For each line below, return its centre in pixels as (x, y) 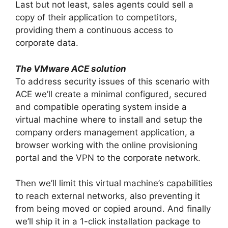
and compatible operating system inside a (101, 107)
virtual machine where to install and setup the (109, 119)
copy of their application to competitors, (96, 18)
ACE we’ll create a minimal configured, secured (111, 94)
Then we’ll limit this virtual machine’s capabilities (114, 183)
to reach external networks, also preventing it (108, 196)
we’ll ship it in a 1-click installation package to (108, 222)
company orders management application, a (105, 132)
